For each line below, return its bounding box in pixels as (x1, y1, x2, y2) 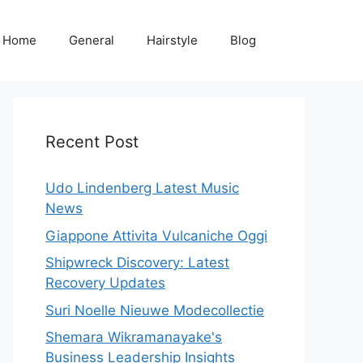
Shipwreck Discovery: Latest (45, 254, 229, 271)
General (69, 32, 114, 48)
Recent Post (45, 132, 139, 152)
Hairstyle (147, 32, 198, 48)
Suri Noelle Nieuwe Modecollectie (45, 301, 264, 318)
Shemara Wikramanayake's (45, 329, 222, 345)
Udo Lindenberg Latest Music (45, 180, 239, 196)
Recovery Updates (45, 275, 165, 291)
